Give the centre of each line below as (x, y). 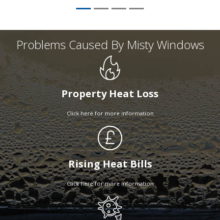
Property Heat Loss (110, 94)
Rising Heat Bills (110, 164)
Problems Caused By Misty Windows (110, 45)
